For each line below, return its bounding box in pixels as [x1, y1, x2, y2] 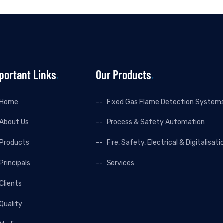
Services [106, 158, 134, 167]
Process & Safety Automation [106, 117, 205, 126]
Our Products [95, 67, 151, 82]
